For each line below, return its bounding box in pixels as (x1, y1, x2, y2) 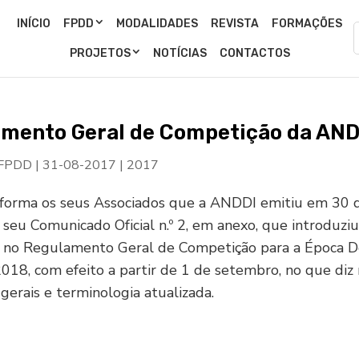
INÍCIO (17, 16, 50, 30)
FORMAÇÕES (272, 16, 342, 30)
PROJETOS (69, 46, 131, 60)
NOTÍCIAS (152, 46, 207, 60)
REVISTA (211, 16, 259, 30)
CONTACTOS (219, 46, 290, 60)
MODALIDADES (116, 16, 198, 30)
